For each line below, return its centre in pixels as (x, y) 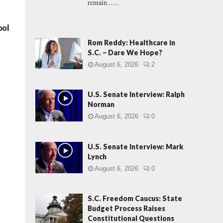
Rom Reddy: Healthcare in (131, 43)
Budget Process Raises (126, 208)
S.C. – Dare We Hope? (125, 53)
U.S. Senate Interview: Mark (135, 146)
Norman (101, 105)
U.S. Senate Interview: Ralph (136, 95)
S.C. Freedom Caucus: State (135, 198)
